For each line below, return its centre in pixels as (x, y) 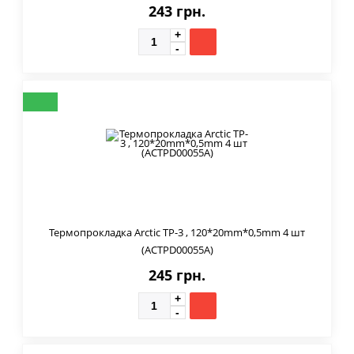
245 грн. (177, 275)
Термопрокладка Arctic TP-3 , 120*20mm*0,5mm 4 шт (177, 232)
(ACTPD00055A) (177, 249)
